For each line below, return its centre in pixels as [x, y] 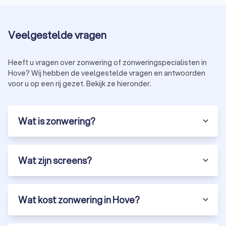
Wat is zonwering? [57, 121]
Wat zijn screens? [55, 160]
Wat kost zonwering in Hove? [79, 200]
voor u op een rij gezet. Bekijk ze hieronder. [80, 83]
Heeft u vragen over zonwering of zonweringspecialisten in [107, 62]
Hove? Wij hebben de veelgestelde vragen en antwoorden [107, 73]
